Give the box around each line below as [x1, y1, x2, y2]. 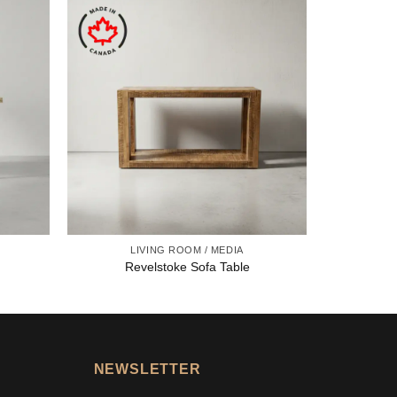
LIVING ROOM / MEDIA [130, 245, 244, 256]
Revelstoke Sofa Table [124, 259, 250, 274]
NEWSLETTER [93, 362, 201, 378]
